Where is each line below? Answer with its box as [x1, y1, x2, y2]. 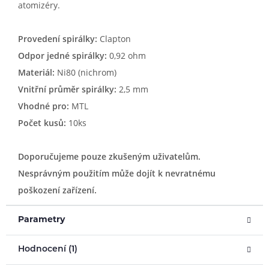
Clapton [97, 33, 131, 44]
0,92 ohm [107, 50, 146, 61]
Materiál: [18, 67, 55, 78]
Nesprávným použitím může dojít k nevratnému [18, 168, 216, 179]
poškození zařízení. [18, 184, 97, 196]
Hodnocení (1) [18, 245, 77, 254]
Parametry [18, 216, 65, 225]
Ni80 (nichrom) [55, 67, 116, 78]
